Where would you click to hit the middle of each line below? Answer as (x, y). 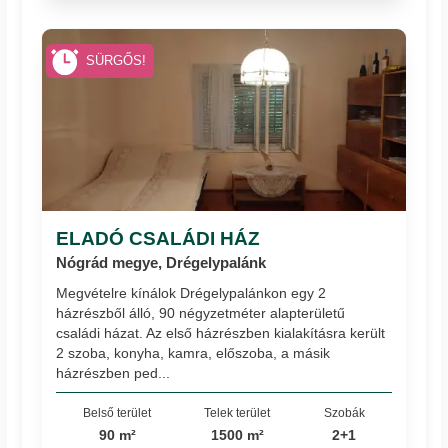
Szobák (344, 412)
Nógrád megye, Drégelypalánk (161, 263)
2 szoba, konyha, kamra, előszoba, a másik (193, 352)
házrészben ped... (113, 372)
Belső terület (117, 412)
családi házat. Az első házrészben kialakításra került (221, 332)
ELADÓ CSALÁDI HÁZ (158, 238)
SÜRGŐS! (115, 60)
